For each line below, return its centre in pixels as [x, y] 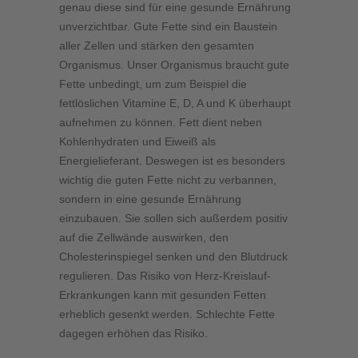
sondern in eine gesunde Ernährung [150, 199]
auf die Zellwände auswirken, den [144, 238]
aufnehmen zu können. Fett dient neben [161, 123]
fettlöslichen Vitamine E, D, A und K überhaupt [175, 103]
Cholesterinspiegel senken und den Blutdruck [173, 257]
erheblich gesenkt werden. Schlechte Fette [167, 314]
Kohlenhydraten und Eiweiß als [137, 142]
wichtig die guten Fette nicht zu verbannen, [168, 180]
